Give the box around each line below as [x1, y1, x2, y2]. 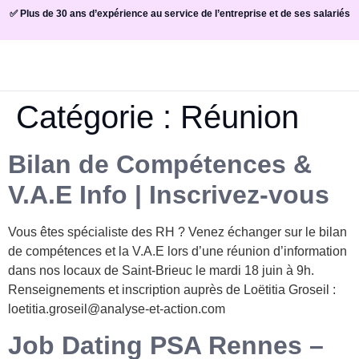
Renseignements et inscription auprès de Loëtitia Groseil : [8, 283, 336, 296]
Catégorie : [16, 99, 180, 135]
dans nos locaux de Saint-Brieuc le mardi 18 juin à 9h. [8, 264, 314, 277]
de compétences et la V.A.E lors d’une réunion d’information [8, 244, 347, 258]
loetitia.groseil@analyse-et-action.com [8, 302, 232, 316]
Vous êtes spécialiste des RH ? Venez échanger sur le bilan [8, 225, 347, 239]
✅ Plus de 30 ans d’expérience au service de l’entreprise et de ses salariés [9, 8, 350, 19]
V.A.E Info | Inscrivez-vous [8, 180, 329, 209]
